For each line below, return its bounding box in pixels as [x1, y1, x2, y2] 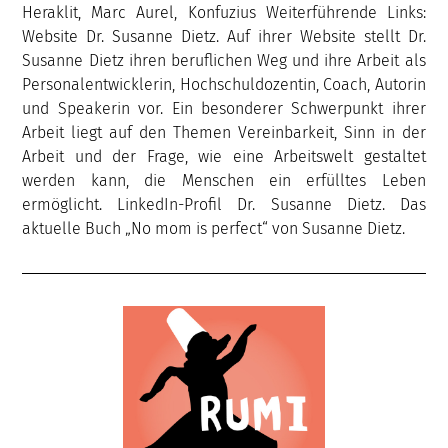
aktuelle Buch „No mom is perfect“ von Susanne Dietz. [22, 218, 406, 238]
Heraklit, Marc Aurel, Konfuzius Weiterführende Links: [22, 2, 426, 22]
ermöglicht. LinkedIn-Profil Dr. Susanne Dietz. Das [22, 194, 426, 214]
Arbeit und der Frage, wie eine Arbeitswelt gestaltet [22, 146, 426, 166]
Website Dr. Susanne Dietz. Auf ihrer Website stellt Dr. [22, 26, 426, 46]
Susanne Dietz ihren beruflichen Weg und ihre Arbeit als [22, 50, 426, 70]
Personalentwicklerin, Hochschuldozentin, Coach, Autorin [22, 74, 426, 94]
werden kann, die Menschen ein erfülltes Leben [22, 170, 426, 190]
